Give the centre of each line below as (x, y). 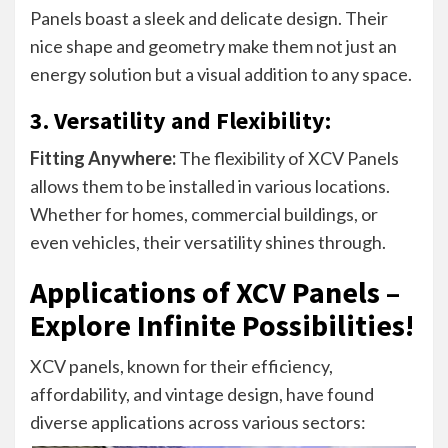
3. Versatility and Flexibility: (180, 120)
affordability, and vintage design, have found (202, 393)
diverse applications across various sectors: (198, 421)
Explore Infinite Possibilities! (222, 324)
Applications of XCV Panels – (215, 291)
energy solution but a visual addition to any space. (221, 73)
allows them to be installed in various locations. (210, 185)
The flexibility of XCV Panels (287, 157)
